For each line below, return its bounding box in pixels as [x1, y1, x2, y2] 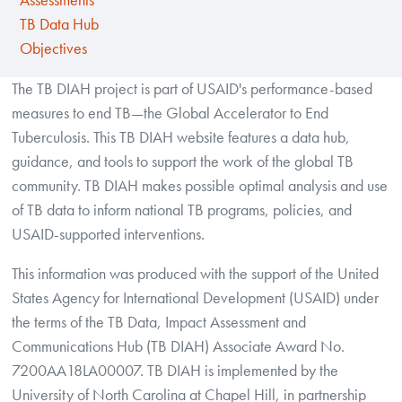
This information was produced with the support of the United [12, 264, 380, 284]
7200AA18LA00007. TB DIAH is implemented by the [12, 361, 339, 381]
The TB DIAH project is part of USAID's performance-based [12, 78, 373, 99]
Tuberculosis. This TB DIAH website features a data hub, [12, 127, 351, 147]
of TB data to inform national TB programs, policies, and [12, 199, 353, 220]
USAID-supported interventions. [12, 223, 205, 244]
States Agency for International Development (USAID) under [12, 288, 380, 309]
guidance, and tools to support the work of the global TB [12, 151, 354, 171]
